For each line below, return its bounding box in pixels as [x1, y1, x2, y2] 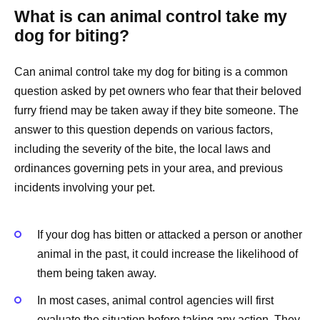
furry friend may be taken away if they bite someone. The [14, 104, 299, 117]
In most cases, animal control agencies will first [37, 294, 274, 307]
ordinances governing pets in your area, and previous [14, 162, 283, 175]
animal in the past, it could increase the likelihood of [37, 247, 298, 260]
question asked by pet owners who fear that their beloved [14, 85, 301, 98]
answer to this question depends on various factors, [14, 124, 273, 136]
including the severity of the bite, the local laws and [14, 143, 271, 156]
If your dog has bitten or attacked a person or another [37, 228, 302, 241]
